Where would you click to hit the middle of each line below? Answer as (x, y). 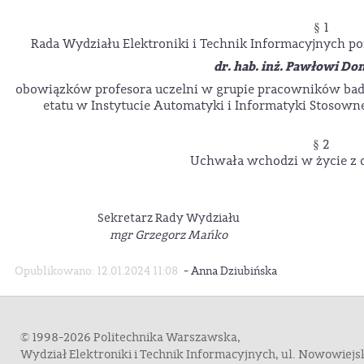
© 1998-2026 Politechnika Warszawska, (130, 337)
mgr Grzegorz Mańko (168, 236)
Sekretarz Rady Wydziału (168, 219)
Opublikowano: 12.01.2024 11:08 (97, 271)
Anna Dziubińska (234, 271)
